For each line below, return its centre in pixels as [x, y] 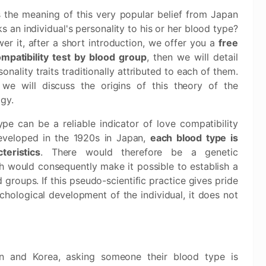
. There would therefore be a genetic [139, 152]
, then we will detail [192, 57]
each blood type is [194, 138]
